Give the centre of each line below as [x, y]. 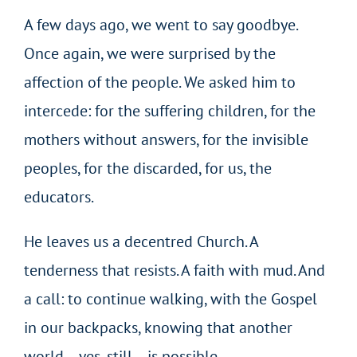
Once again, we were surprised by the [149, 54]
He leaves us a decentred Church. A [141, 242]
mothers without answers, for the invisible [166, 140]
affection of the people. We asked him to [159, 82]
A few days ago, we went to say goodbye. [160, 25]
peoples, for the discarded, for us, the [147, 169]
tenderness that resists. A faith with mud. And [174, 271]
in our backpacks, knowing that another [158, 328]
